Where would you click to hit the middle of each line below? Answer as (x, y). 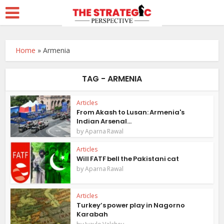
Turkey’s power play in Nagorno (131, 205)
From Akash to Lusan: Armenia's (131, 112)
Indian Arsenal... (104, 121)
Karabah (92, 214)
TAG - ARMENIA (112, 79)
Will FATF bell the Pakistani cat (128, 158)
